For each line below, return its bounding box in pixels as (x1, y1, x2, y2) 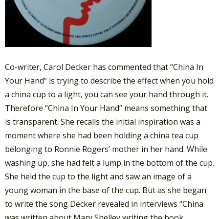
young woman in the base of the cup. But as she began (5, 185, 206, 196)
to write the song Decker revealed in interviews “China (5, 198, 203, 210)
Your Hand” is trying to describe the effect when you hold (5, 75, 214, 87)
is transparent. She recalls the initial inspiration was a (5, 116, 200, 128)
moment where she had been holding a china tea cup (5, 130, 198, 141)
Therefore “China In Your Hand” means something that (5, 103, 207, 114)
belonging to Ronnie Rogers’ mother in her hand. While (5, 144, 207, 155)
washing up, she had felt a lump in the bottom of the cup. (5, 157, 214, 169)
